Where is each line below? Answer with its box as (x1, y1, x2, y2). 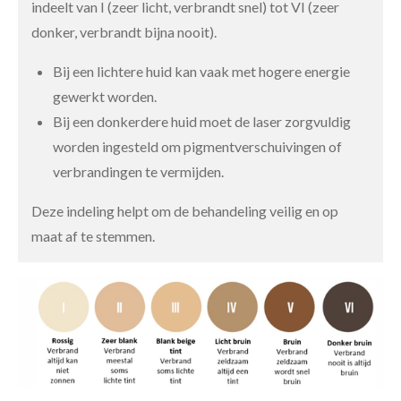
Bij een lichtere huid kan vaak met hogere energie (53, 63, 350, 80)
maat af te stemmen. (31, 227, 155, 244)
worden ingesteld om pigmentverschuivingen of (53, 138, 342, 155)
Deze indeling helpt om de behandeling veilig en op (31, 202, 338, 219)
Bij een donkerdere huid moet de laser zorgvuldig (53, 113, 351, 130)
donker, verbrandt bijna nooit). (31, 23, 217, 40)
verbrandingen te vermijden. (53, 163, 224, 180)
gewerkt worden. (53, 88, 157, 105)
